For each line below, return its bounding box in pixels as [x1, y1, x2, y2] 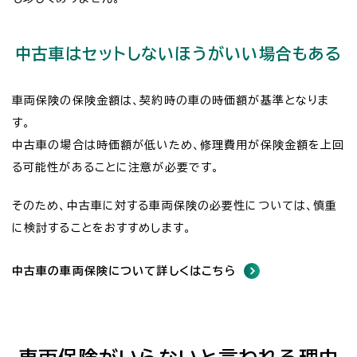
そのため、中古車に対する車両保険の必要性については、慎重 [12, 199, 338, 211]
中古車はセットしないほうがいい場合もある [14, 45, 343, 61]
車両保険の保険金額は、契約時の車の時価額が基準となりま [12, 94, 330, 106]
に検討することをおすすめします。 [12, 222, 191, 233]
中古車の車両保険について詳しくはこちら [12, 265, 237, 277]
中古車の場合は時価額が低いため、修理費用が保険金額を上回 [12, 139, 345, 151]
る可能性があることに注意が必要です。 [12, 161, 220, 173]
